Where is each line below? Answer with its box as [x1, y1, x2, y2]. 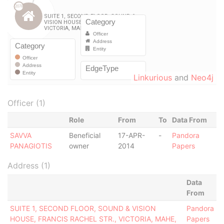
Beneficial [68, 131, 100, 139]
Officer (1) [7, 98, 45, 108]
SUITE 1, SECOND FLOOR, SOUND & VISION [9, 204, 156, 212]
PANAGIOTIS [9, 141, 52, 150]
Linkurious [133, 72, 172, 82]
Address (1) [7, 160, 50, 170]
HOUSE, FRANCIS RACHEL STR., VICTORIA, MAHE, [9, 214, 176, 223]
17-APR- [117, 131, 145, 139]
